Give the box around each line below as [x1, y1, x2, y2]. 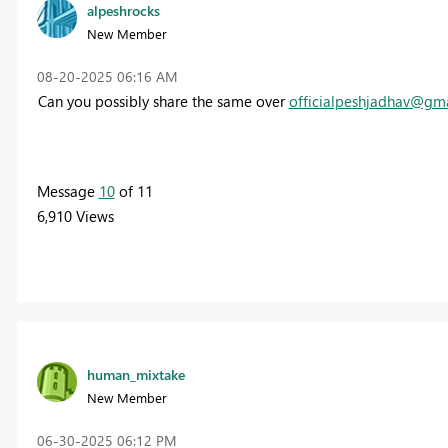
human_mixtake [86, 364, 185, 384]
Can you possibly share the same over [37, 91, 289, 112]
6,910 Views [36, 206, 114, 227]
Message [36, 181, 99, 202]
